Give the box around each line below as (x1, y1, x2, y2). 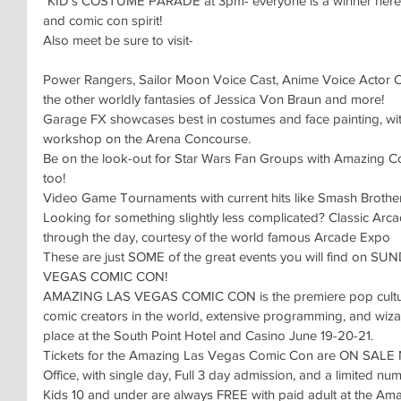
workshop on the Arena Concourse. (43, 131, 251, 146)
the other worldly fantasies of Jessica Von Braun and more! (43, 91, 384, 107)
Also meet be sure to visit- (43, 32, 193, 47)
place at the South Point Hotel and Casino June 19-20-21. (43, 328, 373, 343)
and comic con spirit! (43, 13, 162, 28)
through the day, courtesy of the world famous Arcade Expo (43, 229, 390, 244)
